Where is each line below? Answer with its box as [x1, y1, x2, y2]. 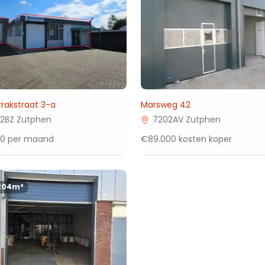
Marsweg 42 [141, 99, 191, 111]
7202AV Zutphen [153, 114, 221, 125]
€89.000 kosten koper [141, 133, 232, 145]
